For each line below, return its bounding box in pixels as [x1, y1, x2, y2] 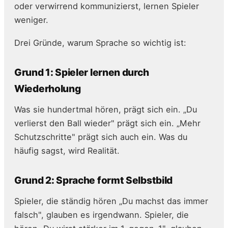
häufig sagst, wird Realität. [14, 146, 120, 156]
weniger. [14, 15, 48, 25]
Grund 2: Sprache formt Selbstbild [14, 174, 173, 187]
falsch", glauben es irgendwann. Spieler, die [14, 210, 189, 220]
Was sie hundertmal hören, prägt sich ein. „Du [14, 104, 197, 115]
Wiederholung [14, 82, 81, 95]
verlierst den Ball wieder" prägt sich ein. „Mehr [14, 118, 201, 129]
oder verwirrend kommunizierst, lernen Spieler [14, 1, 199, 12]
